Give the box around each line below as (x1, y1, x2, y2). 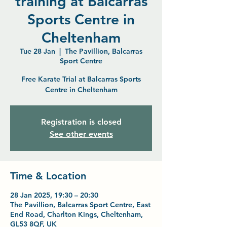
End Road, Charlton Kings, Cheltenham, (10, 210, 143, 219)
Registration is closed (41, 117, 122, 127)
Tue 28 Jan (20, 47, 55, 56)
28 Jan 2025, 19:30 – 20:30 (10, 191, 98, 200)
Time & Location (10, 170, 86, 182)
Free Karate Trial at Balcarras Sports (21, 74, 141, 84)
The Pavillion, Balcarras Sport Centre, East (10, 200, 150, 209)
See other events (49, 129, 113, 139)
